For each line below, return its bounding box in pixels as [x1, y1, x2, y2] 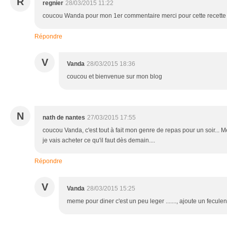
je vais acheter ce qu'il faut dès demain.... [43, 137, 155, 144]
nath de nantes [43, 114, 85, 122]
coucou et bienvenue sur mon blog [67, 73, 162, 81]
